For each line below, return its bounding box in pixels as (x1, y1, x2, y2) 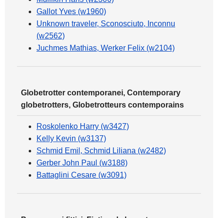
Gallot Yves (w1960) (36, 7, 106, 16)
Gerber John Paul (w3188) (36, 159, 127, 167)
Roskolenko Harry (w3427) (36, 122, 129, 130)
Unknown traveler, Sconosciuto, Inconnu (36, 19, 175, 28)
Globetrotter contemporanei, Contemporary (21, 89, 181, 97)
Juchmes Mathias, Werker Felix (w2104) (36, 44, 175, 52)
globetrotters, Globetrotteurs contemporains (21, 101, 184, 109)
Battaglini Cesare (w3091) (36, 171, 127, 179)
